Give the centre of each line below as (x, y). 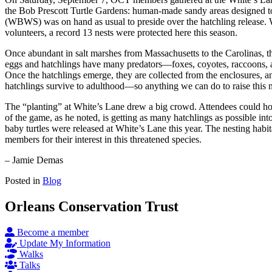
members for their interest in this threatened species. (103, 139)
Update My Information (65, 243)
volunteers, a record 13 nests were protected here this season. (121, 32)
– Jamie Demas (34, 160)
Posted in (24, 180)
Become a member (53, 232)
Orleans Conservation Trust (92, 206)
